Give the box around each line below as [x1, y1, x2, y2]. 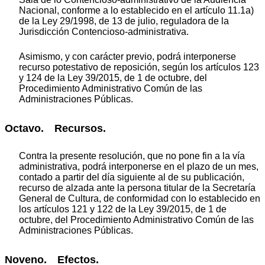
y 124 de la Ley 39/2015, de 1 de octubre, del [19, 72, 207, 83]
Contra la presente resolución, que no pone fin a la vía [19, 151, 245, 161]
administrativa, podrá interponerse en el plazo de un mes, [19, 161, 258, 172]
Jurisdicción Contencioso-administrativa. [19, 26, 189, 37]
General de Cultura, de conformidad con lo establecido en [19, 193, 260, 204]
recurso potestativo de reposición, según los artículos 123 [19, 62, 259, 72]
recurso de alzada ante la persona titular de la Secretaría [19, 183, 256, 193]
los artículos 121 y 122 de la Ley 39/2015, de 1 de [19, 204, 227, 215]
